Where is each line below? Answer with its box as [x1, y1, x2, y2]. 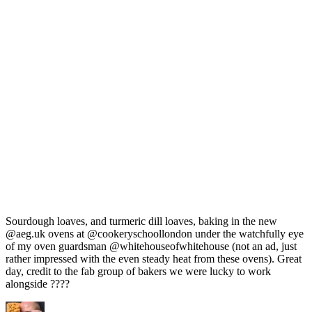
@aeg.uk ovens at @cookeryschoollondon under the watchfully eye [6, 228, 304, 240]
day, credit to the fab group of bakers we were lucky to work [6, 265, 271, 278]
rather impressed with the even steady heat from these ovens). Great [6, 253, 302, 265]
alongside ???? [6, 278, 70, 290]
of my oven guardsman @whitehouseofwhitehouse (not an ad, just [6, 240, 297, 253]
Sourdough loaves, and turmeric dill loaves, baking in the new [6, 215, 277, 228]
